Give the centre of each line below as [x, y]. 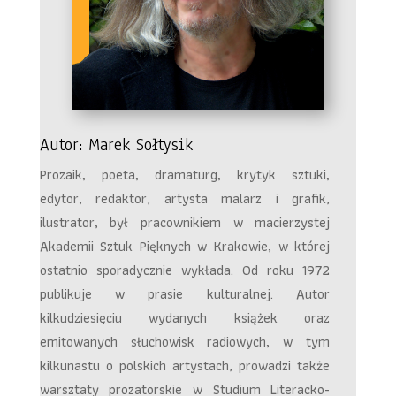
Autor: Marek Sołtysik [116, 145]
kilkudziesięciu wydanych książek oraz [185, 318]
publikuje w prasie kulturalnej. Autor [185, 294]
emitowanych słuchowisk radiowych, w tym [185, 342]
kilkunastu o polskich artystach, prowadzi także [185, 366]
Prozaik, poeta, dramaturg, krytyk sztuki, [185, 175]
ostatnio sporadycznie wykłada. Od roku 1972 [185, 270]
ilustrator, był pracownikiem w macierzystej [185, 223]
